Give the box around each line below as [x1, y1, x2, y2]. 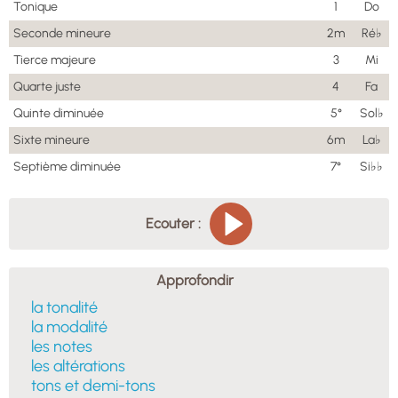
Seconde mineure [13, 26, 111, 42]
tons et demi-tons [31, 375, 155, 395]
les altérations [31, 355, 125, 376]
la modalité [31, 316, 107, 337]
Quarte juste [13, 79, 81, 95]
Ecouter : [146, 215, 201, 233]
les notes [31, 336, 92, 356]
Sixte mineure [13, 132, 90, 148]
